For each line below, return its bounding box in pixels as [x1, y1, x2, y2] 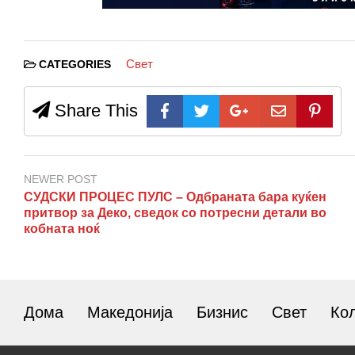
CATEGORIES [36, 59, 114, 71]
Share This [50, 101, 138, 121]
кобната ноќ [24, 222, 100, 236]
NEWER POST [24, 173, 97, 186]
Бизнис [197, 303, 248, 322]
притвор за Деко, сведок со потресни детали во [24, 206, 326, 220]
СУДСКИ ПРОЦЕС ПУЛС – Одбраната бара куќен [24, 190, 326, 204]
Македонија [87, 303, 173, 322]
